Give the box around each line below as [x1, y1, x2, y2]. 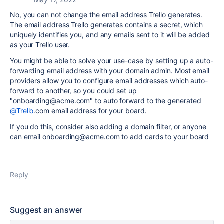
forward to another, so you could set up [10, 86, 137, 95]
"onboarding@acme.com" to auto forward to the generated [10, 96, 201, 105]
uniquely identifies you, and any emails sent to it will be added [10, 30, 210, 39]
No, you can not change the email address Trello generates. [10, 10, 203, 19]
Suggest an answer [10, 205, 83, 215]
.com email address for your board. [33, 106, 147, 115]
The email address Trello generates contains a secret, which [10, 20, 203, 29]
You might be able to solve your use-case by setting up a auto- [10, 56, 213, 65]
